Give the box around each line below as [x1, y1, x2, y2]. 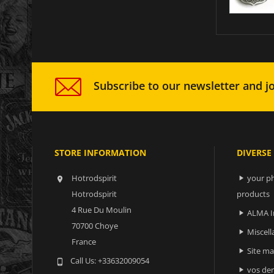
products [236, 188, 270, 199]
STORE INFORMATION [54, 146, 146, 158]
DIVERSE [236, 146, 272, 158]
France [72, 235, 96, 247]
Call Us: [70, 254, 98, 266]
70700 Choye [72, 220, 118, 231]
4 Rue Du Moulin [72, 204, 131, 215]
